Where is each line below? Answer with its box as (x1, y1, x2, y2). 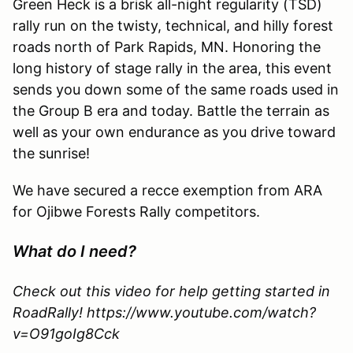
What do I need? (13, 241, 136, 261)
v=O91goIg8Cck (13, 325, 120, 342)
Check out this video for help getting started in (13, 282, 330, 299)
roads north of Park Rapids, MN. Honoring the (13, 38, 321, 55)
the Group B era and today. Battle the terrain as (13, 102, 329, 119)
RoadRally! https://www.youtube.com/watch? (13, 303, 316, 321)
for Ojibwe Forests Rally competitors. (13, 203, 260, 220)
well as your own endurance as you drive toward (13, 123, 336, 140)
